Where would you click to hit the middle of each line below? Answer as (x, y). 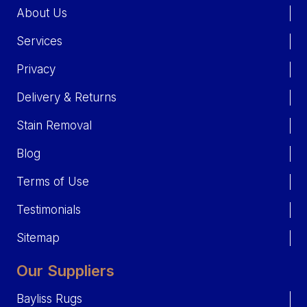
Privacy (36, 69)
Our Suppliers (65, 270)
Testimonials (48, 209)
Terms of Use (52, 181)
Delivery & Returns (66, 97)
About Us (41, 13)
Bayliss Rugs (49, 298)
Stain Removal (54, 125)
